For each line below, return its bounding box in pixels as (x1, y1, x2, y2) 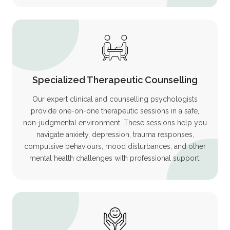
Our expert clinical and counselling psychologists (32, 94, 198, 103)
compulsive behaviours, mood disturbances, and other (24, 142, 206, 150)
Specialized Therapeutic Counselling (32, 74, 198, 85)
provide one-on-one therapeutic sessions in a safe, (31, 106, 199, 115)
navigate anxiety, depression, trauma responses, (36, 130, 194, 139)
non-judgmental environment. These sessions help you (23, 118, 207, 127)
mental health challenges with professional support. (29, 154, 201, 162)
